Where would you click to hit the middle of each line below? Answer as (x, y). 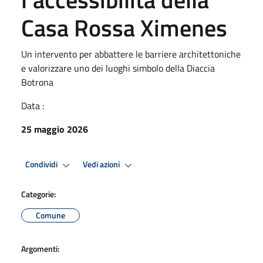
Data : (33, 105)
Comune (50, 215)
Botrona (37, 82)
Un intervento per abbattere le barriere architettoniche (131, 54)
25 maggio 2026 (55, 129)
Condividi (42, 165)
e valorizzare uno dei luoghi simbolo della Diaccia (118, 68)
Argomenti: (40, 248)
